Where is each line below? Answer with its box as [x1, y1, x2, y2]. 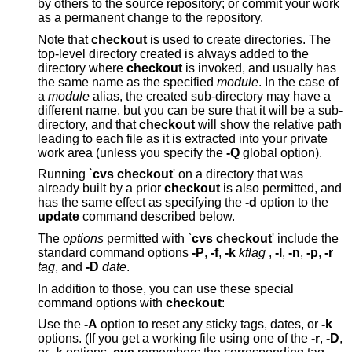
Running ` [38, 167, 93, 181]
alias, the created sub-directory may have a [90, 89, 146, 103]
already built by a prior [82, 181, 164, 196]
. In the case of [258, 75, 339, 89]
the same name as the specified [163, 75, 217, 89]
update [38, 210, 79, 224]
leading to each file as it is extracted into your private [38, 131, 328, 145]
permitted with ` [104, 231, 192, 245]
